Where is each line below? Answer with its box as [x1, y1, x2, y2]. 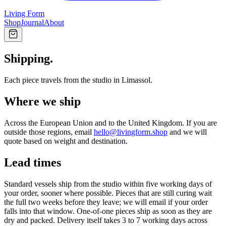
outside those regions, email [4, 127, 92, 136]
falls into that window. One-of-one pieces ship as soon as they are [4, 206, 212, 215]
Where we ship [4, 94, 81, 108]
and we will [169, 127, 207, 136]
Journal [21, 18, 44, 27]
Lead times [4, 155, 61, 169]
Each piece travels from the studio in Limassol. [4, 75, 152, 84]
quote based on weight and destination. [4, 136, 128, 145]
